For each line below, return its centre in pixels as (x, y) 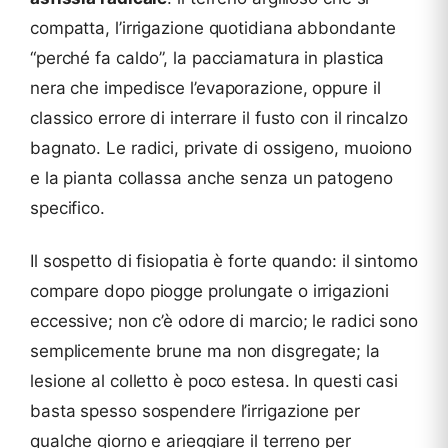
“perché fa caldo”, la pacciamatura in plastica (207, 58)
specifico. (67, 208)
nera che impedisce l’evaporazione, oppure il (205, 88)
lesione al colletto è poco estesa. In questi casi (214, 381)
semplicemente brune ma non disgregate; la (205, 351)
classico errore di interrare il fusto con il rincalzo (219, 118)
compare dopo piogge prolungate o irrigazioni (209, 291)
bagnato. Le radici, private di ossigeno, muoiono (221, 148)
